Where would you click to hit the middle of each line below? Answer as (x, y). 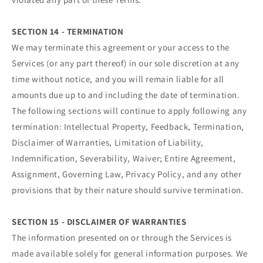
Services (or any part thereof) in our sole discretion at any (126, 63)
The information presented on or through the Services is (122, 237)
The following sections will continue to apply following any (129, 110)
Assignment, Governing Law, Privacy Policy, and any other (127, 174)
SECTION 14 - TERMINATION (68, 31)
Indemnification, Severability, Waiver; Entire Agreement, (124, 158)
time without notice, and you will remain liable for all (118, 79)
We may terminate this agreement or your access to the (121, 47)
